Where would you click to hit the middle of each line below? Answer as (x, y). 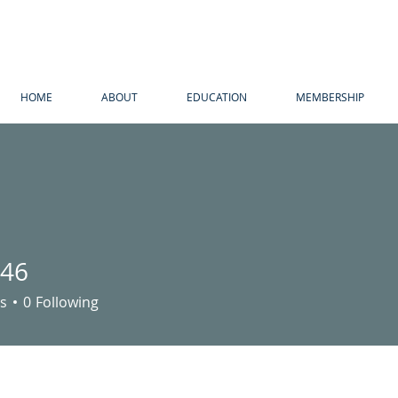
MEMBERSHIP (330, 97)
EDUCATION (216, 97)
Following (67, 302)
